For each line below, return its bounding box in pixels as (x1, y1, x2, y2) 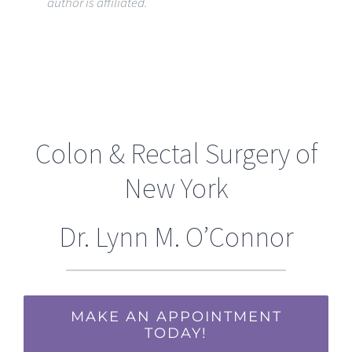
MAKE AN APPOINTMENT (70, 307, 282, 325)
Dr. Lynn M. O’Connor (59, 218, 293, 255)
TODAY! (145, 324, 207, 342)
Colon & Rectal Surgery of (35, 135, 317, 171)
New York (123, 170, 229, 206)
